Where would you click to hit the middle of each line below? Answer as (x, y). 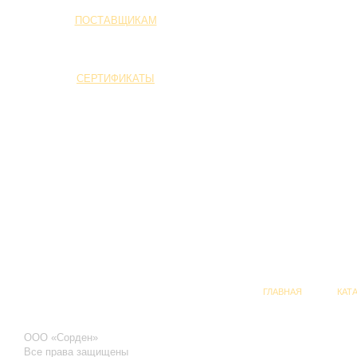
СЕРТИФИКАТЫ (116, 78)
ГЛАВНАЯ (282, 292)
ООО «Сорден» (63, 337)
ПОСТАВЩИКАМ (116, 20)
